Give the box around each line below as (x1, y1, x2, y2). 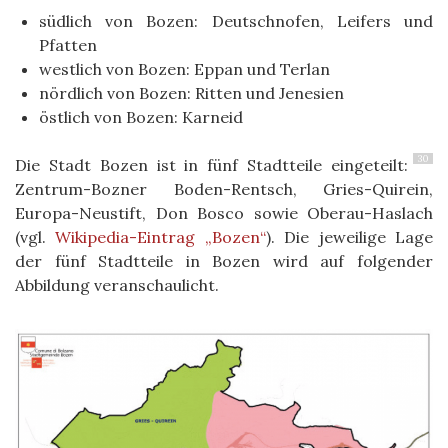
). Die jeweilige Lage (265, 227, 434, 248)
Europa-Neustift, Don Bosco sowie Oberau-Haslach (15, 203, 433, 224)
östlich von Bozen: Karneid (39, 107, 243, 128)
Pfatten (39, 35, 97, 56)
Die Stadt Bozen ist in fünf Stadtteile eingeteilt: (15, 155, 408, 176)
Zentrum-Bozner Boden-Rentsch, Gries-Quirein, (15, 179, 433, 200)
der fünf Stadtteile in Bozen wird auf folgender (15, 251, 433, 272)
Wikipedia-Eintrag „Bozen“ (55, 227, 266, 248)
